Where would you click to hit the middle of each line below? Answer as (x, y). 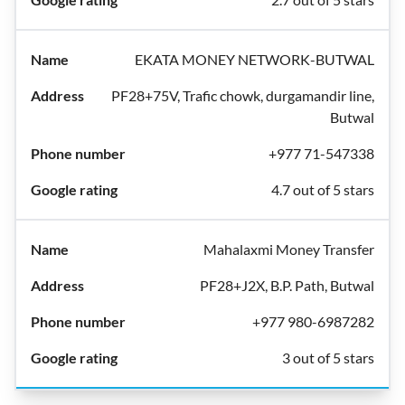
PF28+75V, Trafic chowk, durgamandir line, (243, 95)
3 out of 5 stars (328, 358)
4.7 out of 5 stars (323, 189)
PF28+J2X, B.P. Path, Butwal (287, 285)
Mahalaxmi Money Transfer (289, 249)
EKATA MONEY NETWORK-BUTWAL (254, 59)
